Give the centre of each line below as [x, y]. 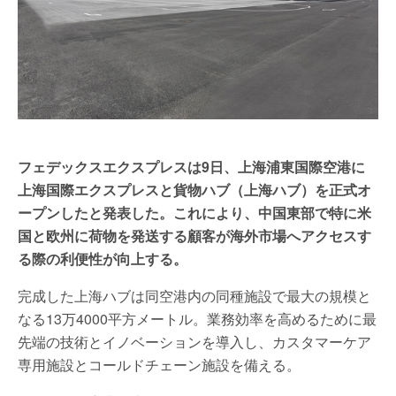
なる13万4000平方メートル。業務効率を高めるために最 [197, 318]
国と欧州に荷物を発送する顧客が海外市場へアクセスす [194, 235]
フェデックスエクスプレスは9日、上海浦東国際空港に [191, 166]
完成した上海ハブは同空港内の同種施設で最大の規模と [194, 295]
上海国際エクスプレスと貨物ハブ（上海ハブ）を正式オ [194, 189]
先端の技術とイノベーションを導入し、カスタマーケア [194, 341]
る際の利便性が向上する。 [103, 258]
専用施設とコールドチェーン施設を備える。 [159, 364]
